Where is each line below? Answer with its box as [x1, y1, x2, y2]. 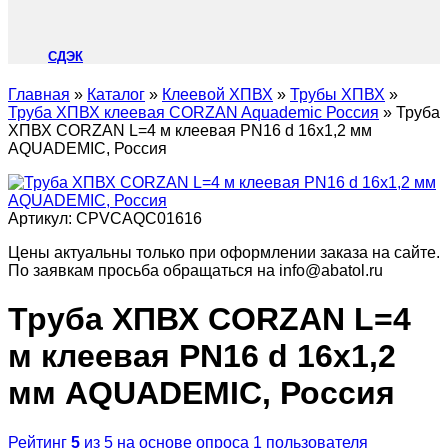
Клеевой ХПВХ [162, 85, 273, 103]
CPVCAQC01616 [76, 209, 202, 227]
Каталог [87, 85, 145, 103]
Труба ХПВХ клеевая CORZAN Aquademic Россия [8, 103, 379, 121]
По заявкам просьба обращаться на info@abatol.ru [8, 261, 383, 279]
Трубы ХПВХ [290, 85, 385, 103]
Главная [8, 85, 70, 103]
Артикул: [8, 209, 76, 227]
